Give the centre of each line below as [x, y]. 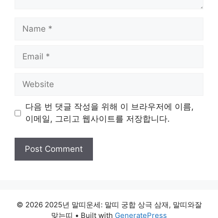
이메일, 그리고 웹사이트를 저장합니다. [97, 119]
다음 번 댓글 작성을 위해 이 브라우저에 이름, [109, 107]
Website [30, 78]
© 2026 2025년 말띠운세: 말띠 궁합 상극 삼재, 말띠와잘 [109, 204]
